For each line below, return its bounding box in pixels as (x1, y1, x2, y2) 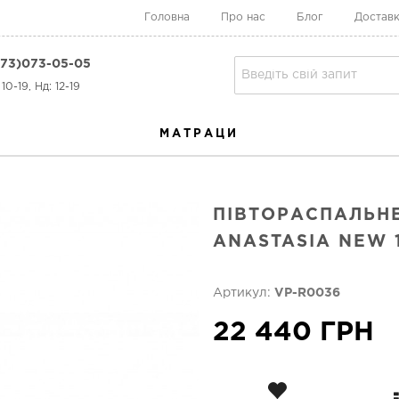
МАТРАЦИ (159, 129, 239, 139)
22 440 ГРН (213, 321, 374, 345)
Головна (144, 12, 190, 22)
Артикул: (213, 288, 274, 298)
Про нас (221, 12, 265, 22)
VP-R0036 (274, 288, 340, 298)
